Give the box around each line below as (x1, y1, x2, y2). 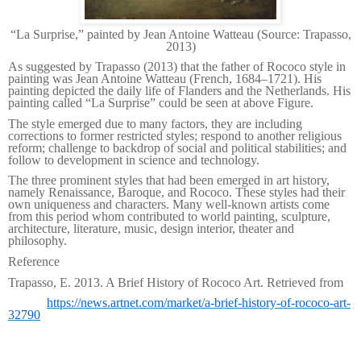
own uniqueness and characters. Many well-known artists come (8, 197, 330, 212)
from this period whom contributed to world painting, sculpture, (8, 210, 330, 224)
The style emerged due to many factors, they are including (8, 116, 302, 131)
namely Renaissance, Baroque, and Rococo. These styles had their (8, 185, 345, 200)
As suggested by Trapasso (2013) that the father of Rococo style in (8, 60, 346, 74)
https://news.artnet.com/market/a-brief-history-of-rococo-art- (47, 296, 351, 310)
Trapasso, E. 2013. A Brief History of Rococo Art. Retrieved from (8, 275, 343, 289)
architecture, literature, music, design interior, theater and (8, 222, 294, 236)
